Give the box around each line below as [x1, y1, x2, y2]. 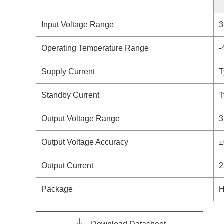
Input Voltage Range [41, 20, 114, 29]
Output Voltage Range [41, 114, 120, 123]
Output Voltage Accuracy [41, 138, 128, 146]
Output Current [41, 161, 93, 170]
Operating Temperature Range [41, 44, 149, 52]
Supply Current [41, 67, 95, 76]
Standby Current [41, 91, 99, 99]
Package [41, 185, 73, 193]
